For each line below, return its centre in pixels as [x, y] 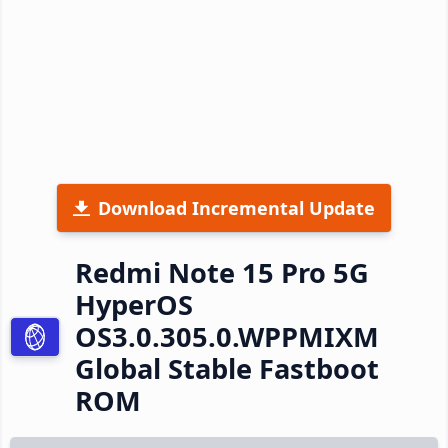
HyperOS [134, 304]
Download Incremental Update [236, 207]
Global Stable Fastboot [227, 368]
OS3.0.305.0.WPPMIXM [227, 336]
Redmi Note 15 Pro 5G [222, 272]
